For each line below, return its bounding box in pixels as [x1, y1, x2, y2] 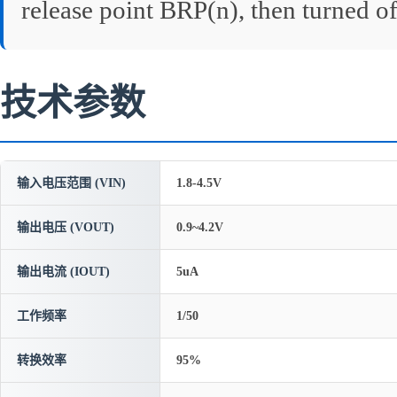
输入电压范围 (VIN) [17, 176, 126, 190]
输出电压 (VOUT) [17, 221, 114, 234]
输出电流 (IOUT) [17, 265, 110, 278]
